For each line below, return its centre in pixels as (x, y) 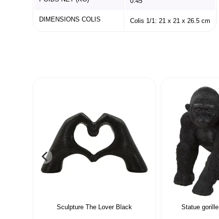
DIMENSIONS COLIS (70, 19)
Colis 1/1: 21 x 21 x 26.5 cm (170, 21)
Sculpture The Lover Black (95, 207)
